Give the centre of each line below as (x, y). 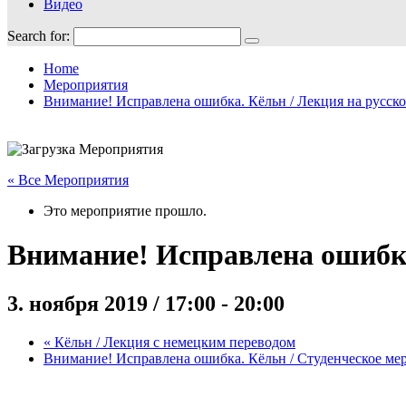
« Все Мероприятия (68, 179)
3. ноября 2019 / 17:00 (111, 303)
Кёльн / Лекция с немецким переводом (173, 342)
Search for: (39, 36)
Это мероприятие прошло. (125, 210)
